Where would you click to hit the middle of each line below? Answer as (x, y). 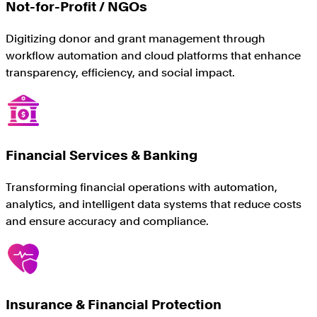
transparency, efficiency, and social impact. (120, 72)
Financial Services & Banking (102, 156)
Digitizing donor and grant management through (136, 38)
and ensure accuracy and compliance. (107, 221)
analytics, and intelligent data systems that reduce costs (154, 204)
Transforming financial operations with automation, (142, 187)
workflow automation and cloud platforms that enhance (153, 55)
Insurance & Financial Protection (114, 304)
